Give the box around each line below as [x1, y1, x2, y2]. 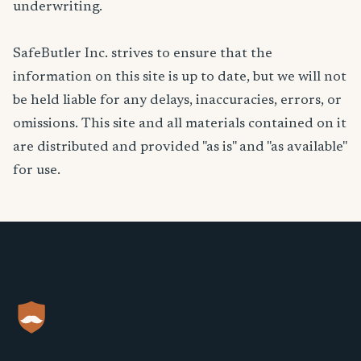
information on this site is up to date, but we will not [13, 70, 346, 85]
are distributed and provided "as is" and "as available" [13, 140, 346, 155]
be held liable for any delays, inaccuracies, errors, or [13, 93, 342, 108]
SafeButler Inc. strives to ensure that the [13, 47, 272, 61]
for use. [13, 164, 60, 178]
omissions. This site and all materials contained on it [13, 117, 346, 131]
